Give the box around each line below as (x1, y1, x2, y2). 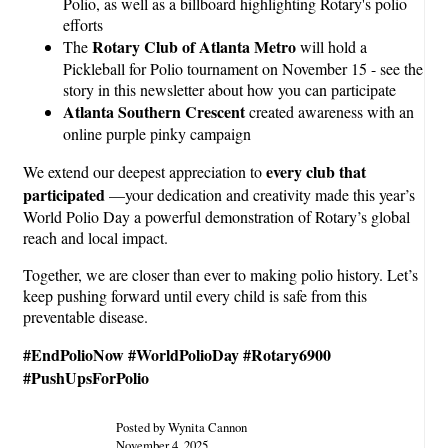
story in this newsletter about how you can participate (63, 79, 396, 101)
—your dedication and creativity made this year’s (109, 184, 415, 206)
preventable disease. (23, 306, 148, 328)
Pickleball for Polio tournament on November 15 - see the (63, 58, 423, 80)
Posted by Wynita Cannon (115, 418, 247, 437)
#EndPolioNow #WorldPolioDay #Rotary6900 (23, 343, 331, 367)
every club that (266, 160, 366, 184)
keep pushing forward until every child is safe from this (23, 285, 367, 307)
